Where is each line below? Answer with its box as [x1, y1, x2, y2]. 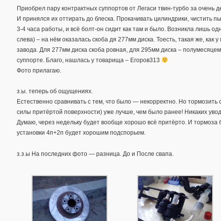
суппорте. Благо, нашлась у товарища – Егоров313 [17, 56, 161, 64]
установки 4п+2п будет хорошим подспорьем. [17, 129, 146, 137]
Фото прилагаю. [17, 67, 61, 74]
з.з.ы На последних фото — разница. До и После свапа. [17, 150, 174, 157]
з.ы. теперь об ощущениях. [17, 88, 93, 95]
